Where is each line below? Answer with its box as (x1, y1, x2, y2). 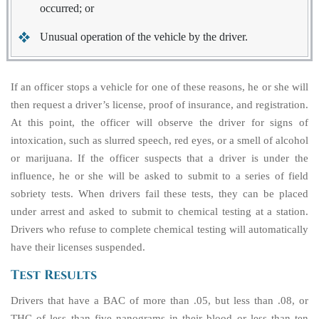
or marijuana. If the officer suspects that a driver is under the (11, 152, 308, 164)
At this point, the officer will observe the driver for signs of (11, 117, 308, 128)
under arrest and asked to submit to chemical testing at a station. (11, 206, 308, 217)
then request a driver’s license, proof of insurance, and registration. (11, 99, 308, 110)
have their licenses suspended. (11, 241, 145, 253)
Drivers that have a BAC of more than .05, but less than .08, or (11, 295, 308, 306)
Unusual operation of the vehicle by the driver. (40, 31, 248, 43)
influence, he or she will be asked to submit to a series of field (11, 170, 308, 182)
